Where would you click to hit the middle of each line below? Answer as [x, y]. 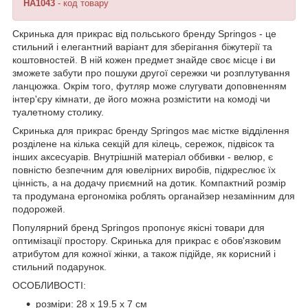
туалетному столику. [58, 112]
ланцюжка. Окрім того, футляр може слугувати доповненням [150, 86]
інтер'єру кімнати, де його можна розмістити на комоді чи [141, 99]
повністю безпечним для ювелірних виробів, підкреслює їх [144, 169]
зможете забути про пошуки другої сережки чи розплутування [151, 73]
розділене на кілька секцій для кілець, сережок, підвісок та [143, 143]
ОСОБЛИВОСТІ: [49, 285]
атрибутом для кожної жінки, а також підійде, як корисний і [144, 253]
